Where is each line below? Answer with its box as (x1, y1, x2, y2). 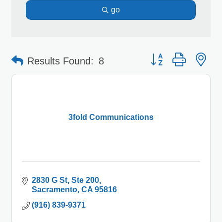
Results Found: (27, 55, 94, 66)
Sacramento (32, 185, 77, 194)
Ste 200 (71, 175, 99, 184)
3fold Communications (68, 113, 154, 122)
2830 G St (32, 175, 67, 184)
